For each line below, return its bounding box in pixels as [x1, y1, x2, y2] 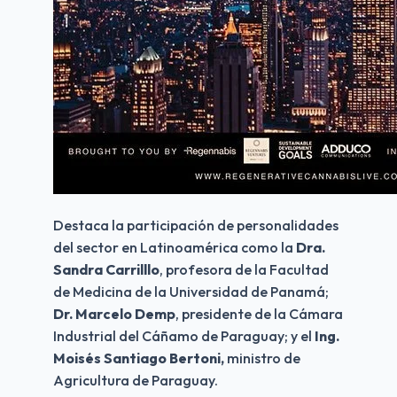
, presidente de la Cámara [175, 304, 343, 323]
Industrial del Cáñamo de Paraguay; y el [53, 326, 315, 345]
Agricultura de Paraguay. [53, 370, 218, 389]
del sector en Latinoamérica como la [53, 237, 293, 256]
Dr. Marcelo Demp [53, 304, 175, 323]
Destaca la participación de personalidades [53, 215, 339, 234]
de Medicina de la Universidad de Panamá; [53, 282, 329, 300]
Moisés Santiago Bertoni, [53, 348, 224, 367]
